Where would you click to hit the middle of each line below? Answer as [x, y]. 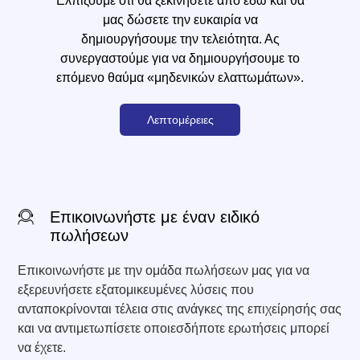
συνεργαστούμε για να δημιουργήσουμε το [180, 58]
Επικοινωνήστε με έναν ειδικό [155, 217]
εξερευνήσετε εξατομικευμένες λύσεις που [136, 289]
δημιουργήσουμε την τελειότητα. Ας [180, 39]
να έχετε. [42, 347]
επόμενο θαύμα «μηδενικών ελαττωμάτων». [180, 77]
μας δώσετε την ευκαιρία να [180, 19]
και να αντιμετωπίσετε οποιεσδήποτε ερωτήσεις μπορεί [174, 328]
